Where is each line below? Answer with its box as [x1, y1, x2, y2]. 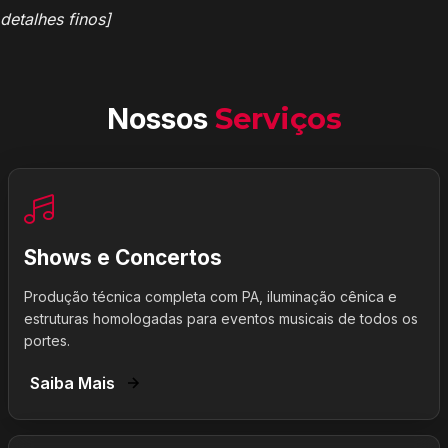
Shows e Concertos [24, 245, 222, 270]
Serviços [214, 101, 342, 136]
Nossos [106, 101, 215, 136]
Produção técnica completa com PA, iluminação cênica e [24, 288, 397, 305]
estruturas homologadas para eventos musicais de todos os [24, 310, 418, 327]
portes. [24, 332, 70, 349]
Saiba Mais [30, 373, 115, 393]
